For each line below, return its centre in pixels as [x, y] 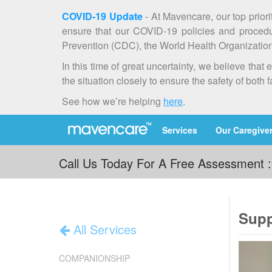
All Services [103, 229]
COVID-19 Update [102, 16]
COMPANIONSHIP [94, 258]
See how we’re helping [113, 101]
